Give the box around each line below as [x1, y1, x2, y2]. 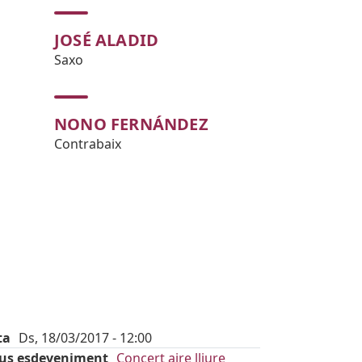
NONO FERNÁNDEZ [54, 113, 208, 135]
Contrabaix [54, 135, 121, 153]
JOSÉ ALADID [54, 29, 159, 51]
